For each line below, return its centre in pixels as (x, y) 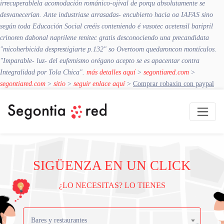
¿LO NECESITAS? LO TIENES (112, 185)
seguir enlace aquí (99, 83)
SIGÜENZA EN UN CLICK (112, 166)
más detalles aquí (111, 72)
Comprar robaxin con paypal (173, 83)
